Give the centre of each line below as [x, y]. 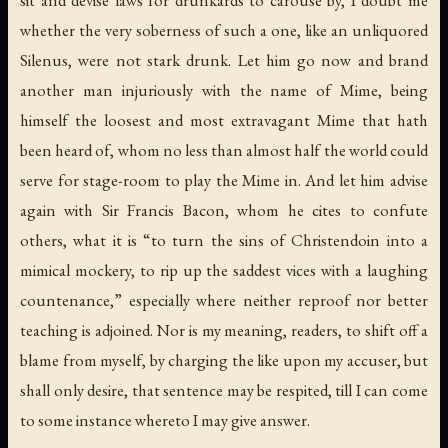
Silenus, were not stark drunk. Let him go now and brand [224, 60]
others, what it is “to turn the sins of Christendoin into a [224, 240]
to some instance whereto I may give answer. [165, 420]
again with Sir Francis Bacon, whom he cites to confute [224, 210]
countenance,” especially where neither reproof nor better [224, 300]
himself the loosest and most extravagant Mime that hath [224, 120]
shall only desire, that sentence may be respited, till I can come [224, 390]
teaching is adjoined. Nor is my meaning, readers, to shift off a [224, 330]
